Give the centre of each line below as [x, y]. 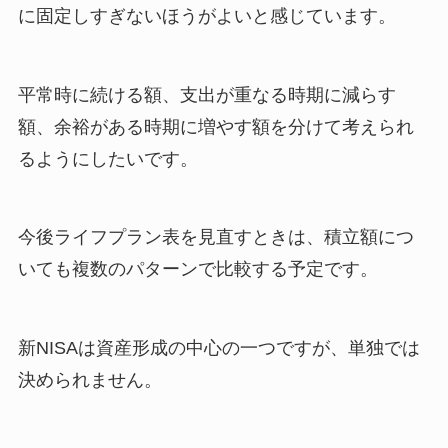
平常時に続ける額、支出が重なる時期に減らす [206, 94]
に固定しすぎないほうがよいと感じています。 [206, 16]
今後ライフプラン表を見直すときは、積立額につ [215, 237]
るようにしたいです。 [107, 158]
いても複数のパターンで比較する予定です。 [197, 269]
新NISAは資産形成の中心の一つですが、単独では [218, 348]
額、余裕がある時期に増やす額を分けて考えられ [215, 126]
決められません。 [89, 380]
